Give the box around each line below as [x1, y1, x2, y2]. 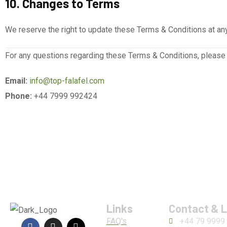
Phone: [5, 91, 32, 101]
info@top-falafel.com [29, 76, 104, 86]
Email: [5, 76, 27, 86]
